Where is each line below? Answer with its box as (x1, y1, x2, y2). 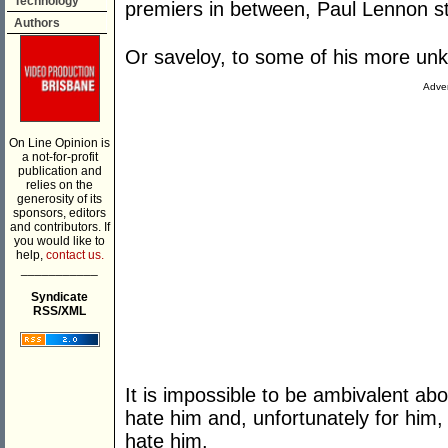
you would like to (14, 234, 105, 248)
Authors (14, 16, 60, 30)
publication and (17, 164, 102, 178)
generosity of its (17, 192, 102, 206)
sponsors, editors (13, 206, 106, 220)
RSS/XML (33, 304, 86, 318)
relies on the (26, 178, 93, 192)
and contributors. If (9, 220, 110, 234)
